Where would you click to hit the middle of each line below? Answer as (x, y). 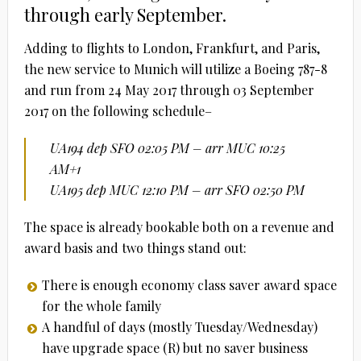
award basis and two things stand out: (135, 247)
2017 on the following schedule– (118, 110)
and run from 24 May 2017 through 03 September (169, 89)
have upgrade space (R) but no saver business (174, 347)
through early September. (125, 14)
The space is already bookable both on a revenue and (179, 226)
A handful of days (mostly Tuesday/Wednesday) (179, 326)
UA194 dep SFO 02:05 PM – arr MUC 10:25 (167, 147)
